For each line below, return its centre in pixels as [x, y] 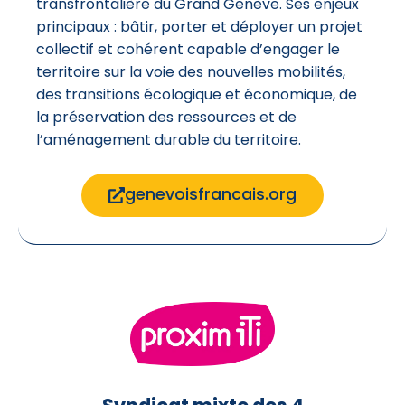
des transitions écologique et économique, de [197, 95]
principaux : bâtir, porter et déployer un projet [199, 27]
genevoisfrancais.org [210, 195]
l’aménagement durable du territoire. [169, 140]
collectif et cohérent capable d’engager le [188, 50]
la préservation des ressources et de [166, 118]
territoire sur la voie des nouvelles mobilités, [191, 72]
